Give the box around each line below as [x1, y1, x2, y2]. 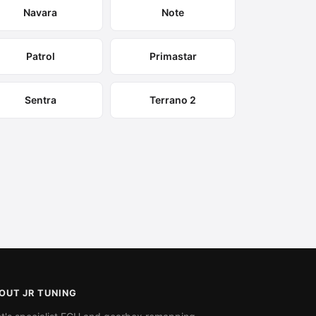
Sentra [24, 94, 56, 106]
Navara [23, 6, 58, 18]
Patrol [25, 50, 55, 62]
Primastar [149, 50, 197, 62]
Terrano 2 [150, 94, 197, 106]
